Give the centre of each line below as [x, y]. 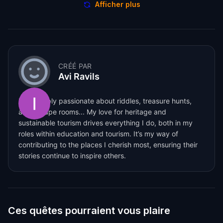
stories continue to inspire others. [72, 155]
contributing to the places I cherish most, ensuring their [108, 144]
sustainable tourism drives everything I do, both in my [106, 122]
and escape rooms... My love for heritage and [92, 111]
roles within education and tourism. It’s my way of [98, 133]
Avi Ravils [79, 76]
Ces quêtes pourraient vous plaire [89, 210]
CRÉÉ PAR [75, 66]
